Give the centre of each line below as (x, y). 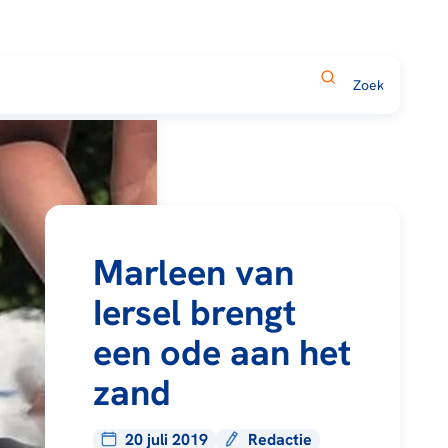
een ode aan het (221, 352)
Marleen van (193, 272)
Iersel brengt (194, 312)
